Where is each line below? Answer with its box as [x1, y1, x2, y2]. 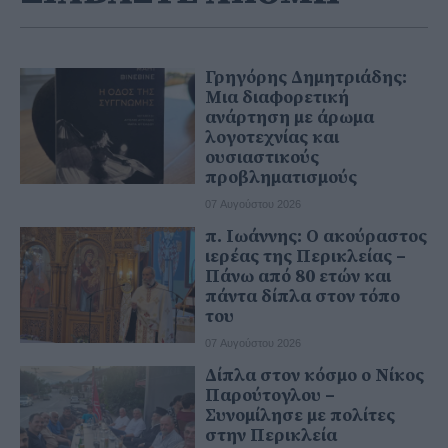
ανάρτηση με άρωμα [205, 105, 374, 129]
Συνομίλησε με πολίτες [205, 403, 395, 427]
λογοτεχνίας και [205, 125, 339, 149]
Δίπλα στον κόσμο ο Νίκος [205, 363, 424, 387]
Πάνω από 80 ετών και [205, 264, 391, 288]
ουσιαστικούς [205, 145, 319, 169]
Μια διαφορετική [205, 85, 349, 109]
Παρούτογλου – [205, 383, 335, 407]
